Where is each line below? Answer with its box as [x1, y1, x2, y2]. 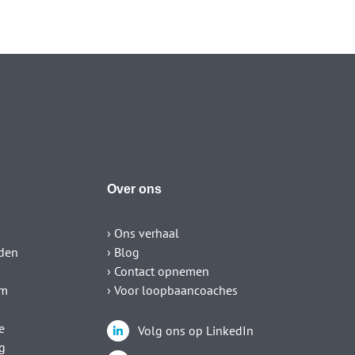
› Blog [107, 244, 140, 261]
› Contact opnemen [107, 263, 210, 280]
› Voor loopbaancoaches [107, 282, 239, 299]
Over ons [107, 182, 162, 197]
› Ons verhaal [107, 225, 180, 242]
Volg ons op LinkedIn [137, 323, 254, 339]
